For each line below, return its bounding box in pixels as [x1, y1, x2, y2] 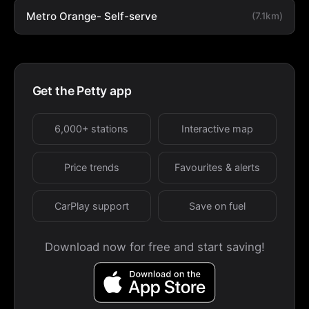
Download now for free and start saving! [44, 239, 265, 254]
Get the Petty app [32, 83, 132, 98]
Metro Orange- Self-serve [26, 10, 157, 23]
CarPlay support [54, 200, 129, 212]
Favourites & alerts [175, 161, 261, 174]
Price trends [63, 161, 119, 174]
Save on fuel [189, 200, 246, 212]
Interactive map [181, 123, 254, 135]
